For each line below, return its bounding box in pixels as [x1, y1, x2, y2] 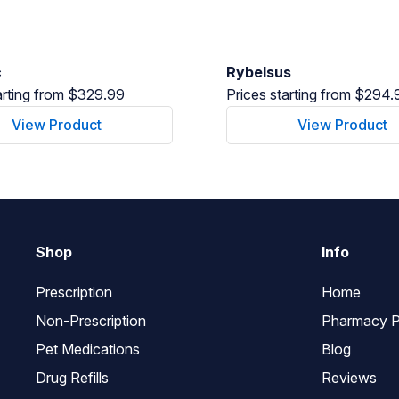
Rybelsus [225, 62, 291, 81]
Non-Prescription [36, 312, 147, 330]
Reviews [321, 369, 377, 387]
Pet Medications [36, 340, 141, 359]
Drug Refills [36, 369, 110, 387]
